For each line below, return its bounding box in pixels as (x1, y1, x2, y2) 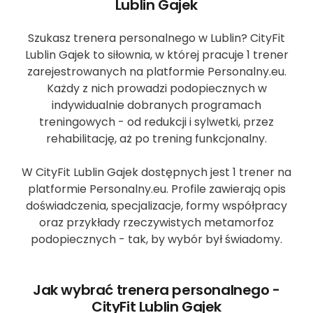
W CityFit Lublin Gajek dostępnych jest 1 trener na (22, 163, 291, 180)
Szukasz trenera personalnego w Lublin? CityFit (28, 29, 285, 46)
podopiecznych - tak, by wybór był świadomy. (31, 231, 282, 247)
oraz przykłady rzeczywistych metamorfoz (39, 214, 274, 231)
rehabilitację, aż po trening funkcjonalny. (46, 130, 267, 147)
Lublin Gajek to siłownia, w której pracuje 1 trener (24, 46, 289, 63)
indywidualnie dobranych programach (52, 96, 261, 113)
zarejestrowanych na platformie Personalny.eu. (27, 63, 286, 80)
